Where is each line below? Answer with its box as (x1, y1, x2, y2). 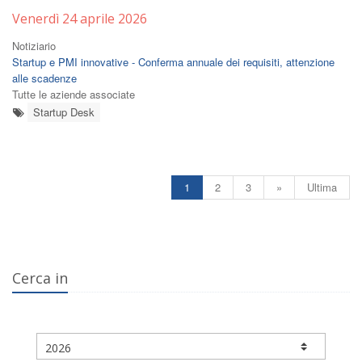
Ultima (307, 179, 337, 195)
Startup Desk (33, 104, 95, 120)
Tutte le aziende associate (12, 86, 135, 102)
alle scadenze (12, 70, 77, 86)
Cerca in (12, 268, 68, 288)
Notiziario (12, 38, 56, 53)
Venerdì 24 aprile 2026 (12, 10, 147, 27)
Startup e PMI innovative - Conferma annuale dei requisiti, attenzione (12, 54, 335, 69)
